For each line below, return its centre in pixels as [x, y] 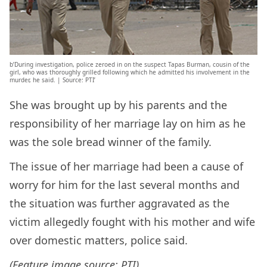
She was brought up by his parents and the [118, 105]
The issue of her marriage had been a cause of [126, 166]
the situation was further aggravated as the [119, 203]
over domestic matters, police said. [100, 240]
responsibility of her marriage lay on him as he [128, 123]
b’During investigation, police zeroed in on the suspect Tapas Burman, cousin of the [130, 64]
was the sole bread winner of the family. [111, 142]
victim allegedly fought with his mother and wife [132, 221]
